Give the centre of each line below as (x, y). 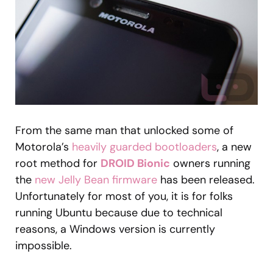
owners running (210, 163)
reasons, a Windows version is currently (115, 229)
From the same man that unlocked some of (124, 130)
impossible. (45, 245)
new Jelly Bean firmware (96, 179)
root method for (58, 163)
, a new (234, 147)
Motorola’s (44, 147)
